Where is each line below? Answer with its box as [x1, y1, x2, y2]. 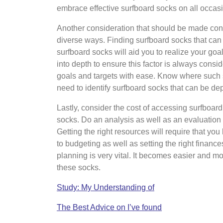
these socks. [57, 163, 101, 172]
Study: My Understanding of [57, 183, 154, 192]
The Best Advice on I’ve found [57, 203, 162, 212]
